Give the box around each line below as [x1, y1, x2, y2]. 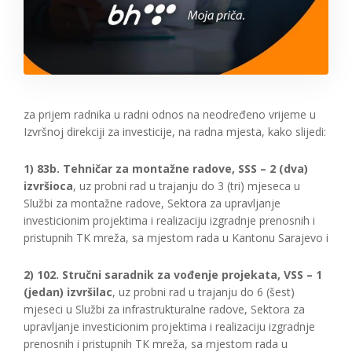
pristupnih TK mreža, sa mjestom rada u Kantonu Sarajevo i [24, 230, 328, 245]
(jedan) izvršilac [24, 284, 112, 299]
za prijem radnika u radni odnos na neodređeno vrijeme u [24, 107, 316, 122]
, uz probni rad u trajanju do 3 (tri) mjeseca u [73, 178, 300, 193]
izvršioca [24, 178, 73, 193]
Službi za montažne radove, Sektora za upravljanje [24, 196, 280, 211]
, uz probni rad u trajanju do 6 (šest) [112, 284, 295, 299]
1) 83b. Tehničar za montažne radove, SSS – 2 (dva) [24, 161, 308, 176]
